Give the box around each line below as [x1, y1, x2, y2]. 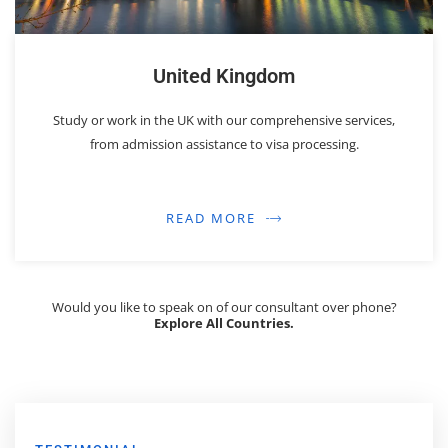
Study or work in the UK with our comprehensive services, [53, 111, 395, 130]
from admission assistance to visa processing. [89, 135, 359, 154]
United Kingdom [153, 64, 295, 89]
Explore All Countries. [154, 314, 294, 333]
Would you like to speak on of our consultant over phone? [51, 298, 397, 317]
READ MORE [165, 209, 256, 228]
